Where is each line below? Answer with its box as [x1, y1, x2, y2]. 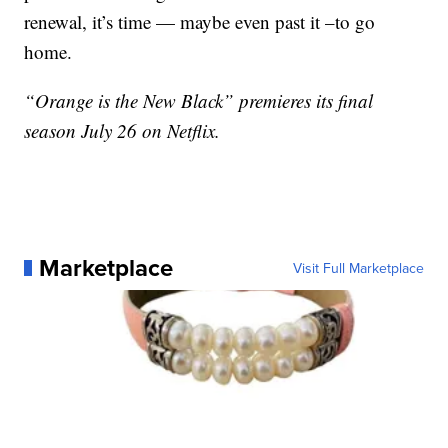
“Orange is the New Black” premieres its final [24, 88, 374, 113]
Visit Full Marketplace [292, 258, 424, 278]
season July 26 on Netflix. [24, 118, 221, 143]
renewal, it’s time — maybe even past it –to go [24, 9, 376, 34]
